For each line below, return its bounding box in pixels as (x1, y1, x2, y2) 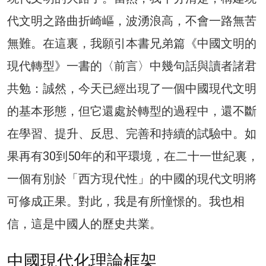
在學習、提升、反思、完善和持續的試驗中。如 (7, 126, 256, 141)
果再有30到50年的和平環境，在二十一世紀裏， (7, 148, 259, 163)
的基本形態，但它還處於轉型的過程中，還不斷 (7, 103, 256, 118)
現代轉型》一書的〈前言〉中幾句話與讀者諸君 (7, 58, 256, 73)
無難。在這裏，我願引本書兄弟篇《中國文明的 (7, 36, 256, 50)
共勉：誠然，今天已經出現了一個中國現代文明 (7, 81, 256, 96)
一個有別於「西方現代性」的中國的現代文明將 (7, 171, 256, 186)
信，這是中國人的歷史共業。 (7, 216, 161, 231)
